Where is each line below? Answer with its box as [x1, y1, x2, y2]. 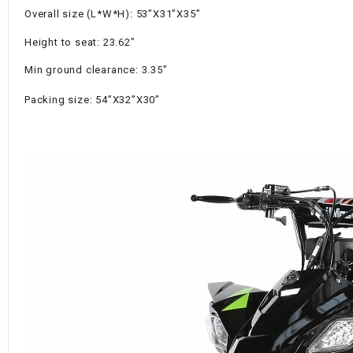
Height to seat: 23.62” [24, 35, 136, 48]
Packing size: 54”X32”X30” [24, 93, 160, 106]
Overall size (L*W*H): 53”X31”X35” [24, 8, 201, 20]
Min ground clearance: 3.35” [24, 64, 168, 76]
